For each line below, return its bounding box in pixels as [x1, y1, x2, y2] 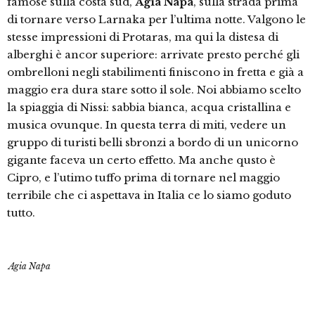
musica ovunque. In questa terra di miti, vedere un [7, 118, 286, 131]
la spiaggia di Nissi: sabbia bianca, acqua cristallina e [7, 101, 291, 114]
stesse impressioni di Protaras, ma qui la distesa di [7, 30, 278, 44]
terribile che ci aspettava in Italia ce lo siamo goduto [7, 188, 291, 202]
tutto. [7, 206, 35, 219]
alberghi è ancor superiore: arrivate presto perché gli [7, 48, 300, 61]
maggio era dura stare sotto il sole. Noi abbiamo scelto [7, 83, 301, 96]
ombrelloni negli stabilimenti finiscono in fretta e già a [7, 65, 304, 79]
